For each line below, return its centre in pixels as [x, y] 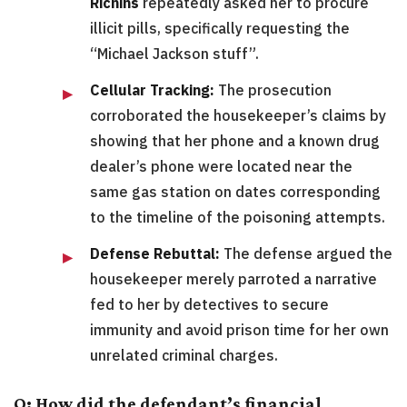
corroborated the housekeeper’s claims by [238, 116]
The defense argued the [306, 254]
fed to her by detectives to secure [209, 305]
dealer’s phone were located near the [221, 167]
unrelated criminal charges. [184, 356]
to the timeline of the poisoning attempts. [238, 218]
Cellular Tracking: [152, 90]
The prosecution [273, 90]
